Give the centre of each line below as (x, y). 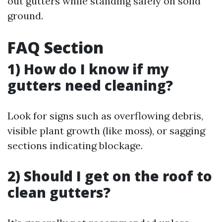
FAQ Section (55, 47)
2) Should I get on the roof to (110, 176)
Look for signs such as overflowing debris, (105, 116)
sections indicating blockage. (75, 145)
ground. (25, 16)
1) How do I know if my (88, 69)
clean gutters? (59, 192)
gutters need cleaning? (90, 85)
